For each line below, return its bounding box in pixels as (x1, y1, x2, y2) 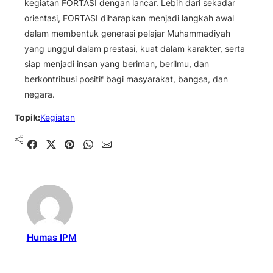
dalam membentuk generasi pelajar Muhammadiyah (24, 28, 230, 39)
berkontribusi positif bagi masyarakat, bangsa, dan (24, 74, 228, 85)
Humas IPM (26, 232, 77, 244)
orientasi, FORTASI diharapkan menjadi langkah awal (24, 13, 234, 24)
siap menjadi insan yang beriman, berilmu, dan (24, 58, 209, 69)
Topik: (15, 112, 40, 123)
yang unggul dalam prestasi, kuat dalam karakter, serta (24, 43, 245, 54)
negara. (24, 89, 55, 100)
